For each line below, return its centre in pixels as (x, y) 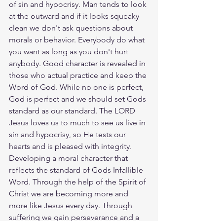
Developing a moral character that (69, 158)
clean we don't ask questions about (72, 28)
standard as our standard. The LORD (73, 111)
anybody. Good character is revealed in (78, 63)
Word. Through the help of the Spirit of (78, 182)
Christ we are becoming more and (70, 194)
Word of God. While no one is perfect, (77, 87)
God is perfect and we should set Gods (78, 99)
